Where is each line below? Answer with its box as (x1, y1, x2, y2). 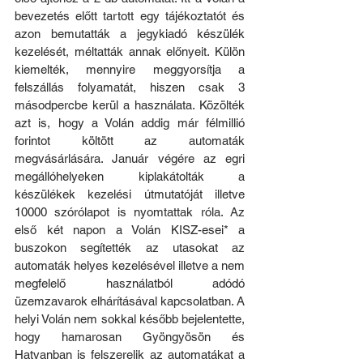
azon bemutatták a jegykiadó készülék (15, 27, 245, 41)
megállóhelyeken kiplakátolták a (15, 169, 245, 184)
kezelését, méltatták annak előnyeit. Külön (15, 45, 245, 59)
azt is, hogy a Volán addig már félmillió (15, 116, 245, 130)
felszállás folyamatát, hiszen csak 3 (15, 80, 245, 95)
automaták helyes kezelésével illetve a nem (15, 258, 245, 273)
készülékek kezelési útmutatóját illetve (15, 187, 245, 202)
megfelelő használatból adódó (15, 276, 245, 291)
